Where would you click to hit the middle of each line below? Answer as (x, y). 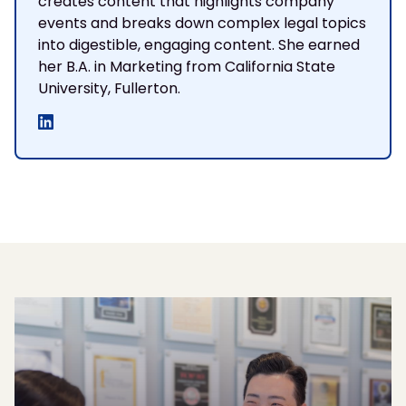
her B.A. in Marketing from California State (187, 67)
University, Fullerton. (109, 89)
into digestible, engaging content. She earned (199, 45)
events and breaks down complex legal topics (202, 24)
